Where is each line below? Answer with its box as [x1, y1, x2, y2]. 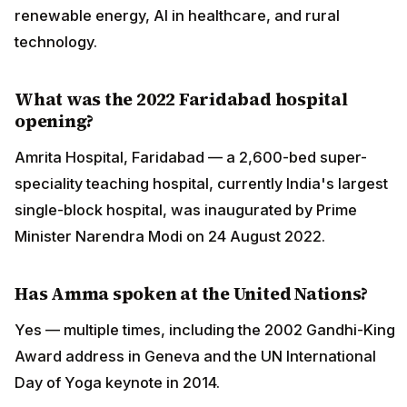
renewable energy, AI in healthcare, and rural [15, 5, 340, 25]
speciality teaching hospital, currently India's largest [15, 174, 388, 194]
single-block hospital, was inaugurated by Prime [15, 201, 357, 220]
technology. [15, 32, 97, 51]
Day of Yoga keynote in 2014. [15, 373, 220, 392]
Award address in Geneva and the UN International [15, 347, 376, 366]
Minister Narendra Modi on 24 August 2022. [15, 227, 325, 246]
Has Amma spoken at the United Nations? [15, 282, 369, 306]
